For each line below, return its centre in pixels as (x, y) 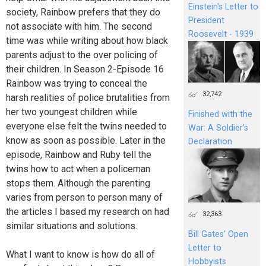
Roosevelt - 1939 (221, 34)
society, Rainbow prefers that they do (83, 12)
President (206, 20)
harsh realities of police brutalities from (88, 98)
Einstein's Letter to (223, 7)
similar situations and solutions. (72, 226)
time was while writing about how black (87, 41)
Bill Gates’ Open (218, 235)
